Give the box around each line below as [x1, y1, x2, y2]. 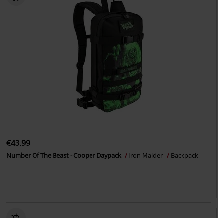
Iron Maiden [128, 151, 166, 160]
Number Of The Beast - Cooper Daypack [6, 151, 123, 160]
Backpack [171, 151, 199, 160]
